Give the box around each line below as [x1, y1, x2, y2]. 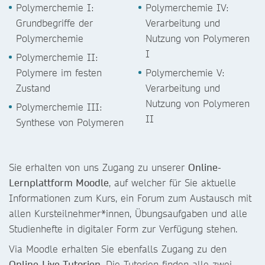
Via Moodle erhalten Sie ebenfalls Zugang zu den [9, 243, 227, 255]
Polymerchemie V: [146, 66, 225, 79]
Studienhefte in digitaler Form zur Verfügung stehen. [9, 222, 237, 235]
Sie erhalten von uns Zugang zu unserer [9, 161, 188, 173]
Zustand [16, 82, 50, 94]
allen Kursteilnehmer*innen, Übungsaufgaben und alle [9, 207, 247, 219]
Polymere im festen [16, 66, 102, 79]
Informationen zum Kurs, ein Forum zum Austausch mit [9, 192, 251, 204]
